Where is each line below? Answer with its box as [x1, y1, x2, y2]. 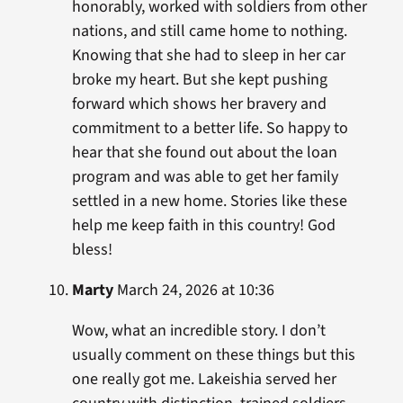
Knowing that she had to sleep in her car [71, 44, 345, 67]
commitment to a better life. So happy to [71, 117, 348, 139]
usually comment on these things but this [71, 344, 355, 366]
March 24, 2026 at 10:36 [112, 279, 274, 301]
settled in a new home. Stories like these [71, 190, 347, 212]
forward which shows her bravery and [71, 93, 327, 115]
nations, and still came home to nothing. [71, 20, 347, 42]
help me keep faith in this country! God [71, 214, 336, 237]
